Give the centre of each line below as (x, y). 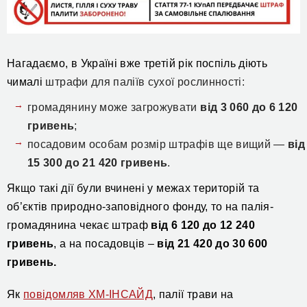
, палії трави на (193, 294)
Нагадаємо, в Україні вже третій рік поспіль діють (137, 63)
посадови (53, 144)
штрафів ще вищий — (229, 144)
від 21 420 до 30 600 (212, 243)
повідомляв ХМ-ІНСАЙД (88, 294)
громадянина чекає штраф (79, 225)
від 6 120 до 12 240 (203, 225)
